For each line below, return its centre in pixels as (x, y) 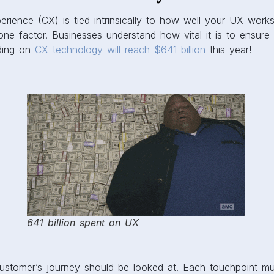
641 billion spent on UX (83, 223)
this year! (228, 50)
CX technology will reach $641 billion (120, 50)
